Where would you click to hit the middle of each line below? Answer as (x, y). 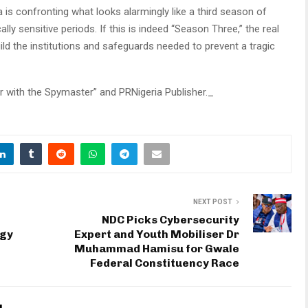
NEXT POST (213, 201)
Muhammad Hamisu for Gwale (157, 248)
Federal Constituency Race (165, 263)
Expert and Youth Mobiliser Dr (157, 234)
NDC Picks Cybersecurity (170, 219)
